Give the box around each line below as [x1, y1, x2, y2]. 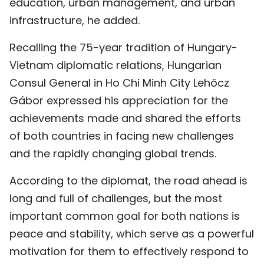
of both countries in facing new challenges [9, 128, 234, 143]
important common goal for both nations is [9, 208, 240, 223]
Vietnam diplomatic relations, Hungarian [9, 57, 222, 72]
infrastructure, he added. [9, 12, 140, 28]
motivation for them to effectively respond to [9, 243, 249, 259]
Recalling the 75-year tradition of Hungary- [9, 39, 237, 55]
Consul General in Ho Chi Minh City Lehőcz [9, 75, 229, 90]
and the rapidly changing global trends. [9, 146, 216, 161]
